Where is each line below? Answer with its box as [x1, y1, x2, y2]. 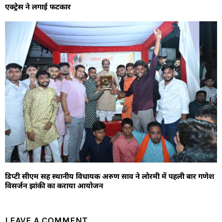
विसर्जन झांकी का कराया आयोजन [5, 180, 103, 191]
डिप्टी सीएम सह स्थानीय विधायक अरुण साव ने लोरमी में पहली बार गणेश [5, 171, 214, 181]
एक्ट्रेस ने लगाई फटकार [5, 1, 71, 12]
